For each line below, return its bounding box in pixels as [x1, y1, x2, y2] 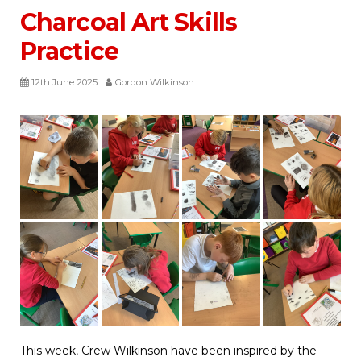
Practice [20, 36, 118, 67]
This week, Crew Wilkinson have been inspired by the [20, 342, 317, 358]
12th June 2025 [31, 77, 98, 89]
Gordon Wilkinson [115, 77, 194, 89]
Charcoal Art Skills [20, 7, 237, 38]
